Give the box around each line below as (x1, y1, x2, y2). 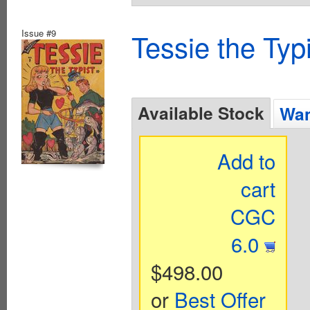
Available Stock (138, 100, 264, 126)
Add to (217, 146, 276, 176)
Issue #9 (21, 26, 56, 40)
